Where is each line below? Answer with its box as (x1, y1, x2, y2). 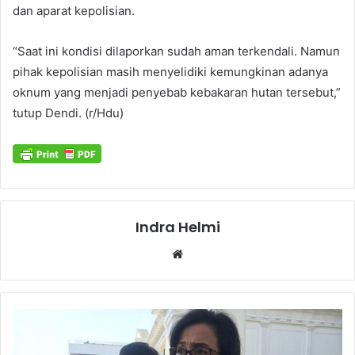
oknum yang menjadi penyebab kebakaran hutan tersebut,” (13, 84, 341, 100)
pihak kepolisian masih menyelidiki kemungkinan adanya (13, 63, 328, 79)
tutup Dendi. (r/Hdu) (13, 105, 124, 120)
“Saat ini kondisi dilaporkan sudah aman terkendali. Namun (13, 43, 340, 59)
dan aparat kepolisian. (13, 2, 135, 18)
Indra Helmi (135, 216, 220, 237)
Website (186, 245, 231, 261)
